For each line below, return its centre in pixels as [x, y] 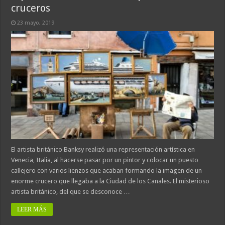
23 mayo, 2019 [36, 23]
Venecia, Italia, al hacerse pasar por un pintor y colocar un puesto [105, 160]
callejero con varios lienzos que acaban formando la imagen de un [107, 171]
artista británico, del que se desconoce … [71, 192]
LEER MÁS [32, 210]
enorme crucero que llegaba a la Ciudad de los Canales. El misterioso [110, 181]
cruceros [31, 8]
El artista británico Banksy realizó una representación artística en [103, 150]
